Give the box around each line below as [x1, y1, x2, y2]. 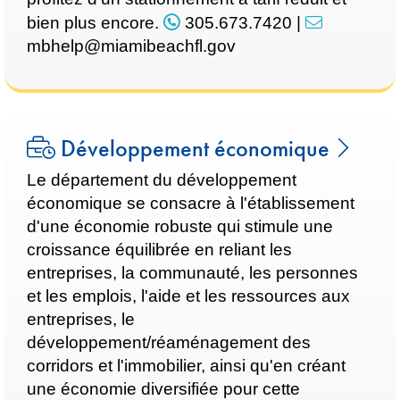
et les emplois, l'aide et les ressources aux [27, 287, 350, 305]
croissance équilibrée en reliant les [27, 240, 292, 259]
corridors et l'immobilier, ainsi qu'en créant [27, 356, 346, 375]
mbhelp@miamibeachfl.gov [27, 37, 236, 55]
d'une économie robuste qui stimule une [27, 217, 333, 236]
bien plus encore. [27, 13, 163, 32]
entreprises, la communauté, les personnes [27, 263, 358, 282]
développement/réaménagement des [27, 333, 311, 352]
